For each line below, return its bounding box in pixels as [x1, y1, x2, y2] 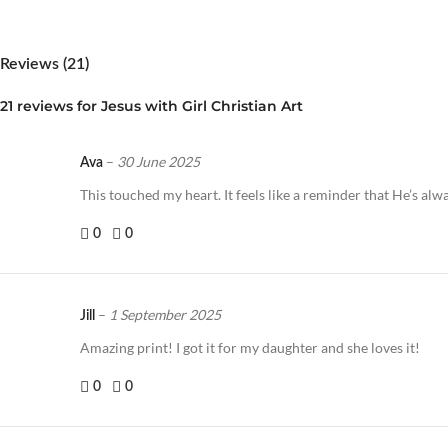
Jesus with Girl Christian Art [101, 97, 303, 116]
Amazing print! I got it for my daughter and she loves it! [80, 339, 420, 357]
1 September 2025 [109, 306, 221, 324]
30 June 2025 [117, 153, 200, 171]
